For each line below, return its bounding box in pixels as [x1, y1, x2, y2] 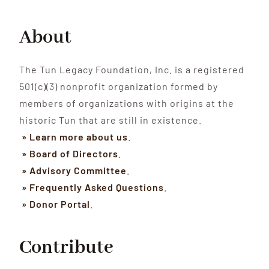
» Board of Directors [19, 147, 119, 159]
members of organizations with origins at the [19, 97, 235, 109]
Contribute [19, 235, 114, 260]
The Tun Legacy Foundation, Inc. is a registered [19, 63, 245, 75]
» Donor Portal [19, 198, 91, 210]
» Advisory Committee [19, 164, 127, 176]
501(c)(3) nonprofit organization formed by [19, 80, 219, 92]
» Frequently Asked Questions [19, 181, 165, 193]
